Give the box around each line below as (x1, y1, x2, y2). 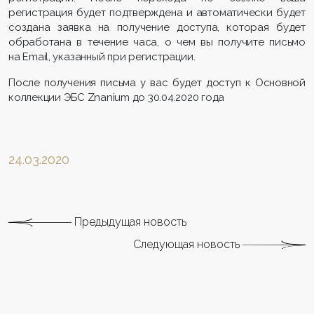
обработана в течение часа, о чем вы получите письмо (8, 35, 306, 48)
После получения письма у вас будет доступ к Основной (8, 76, 306, 89)
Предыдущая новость (71, 214, 186, 228)
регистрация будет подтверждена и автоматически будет (8, 6, 306, 19)
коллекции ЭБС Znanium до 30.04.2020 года (8, 90, 225, 104)
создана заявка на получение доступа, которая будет (8, 20, 306, 34)
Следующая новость (133, 237, 243, 251)
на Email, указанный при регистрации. (8, 50, 198, 63)
